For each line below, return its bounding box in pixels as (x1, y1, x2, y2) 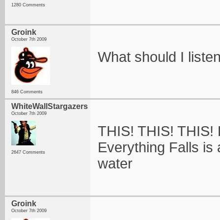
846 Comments (11, 89, 43, 94)
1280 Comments (11, 2, 45, 7)
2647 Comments (11, 150, 45, 155)
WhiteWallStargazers (11, 102, 88, 110)
